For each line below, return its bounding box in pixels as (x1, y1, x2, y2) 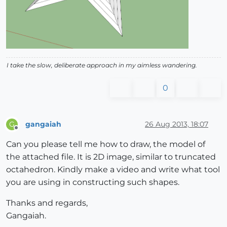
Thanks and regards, (6, 198, 88, 208)
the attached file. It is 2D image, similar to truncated (6, 152, 216, 162)
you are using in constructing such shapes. (6, 177, 179, 187)
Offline (16, 128, 35, 136)
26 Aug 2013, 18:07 (145, 119, 208, 129)
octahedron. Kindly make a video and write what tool (6, 165, 220, 175)
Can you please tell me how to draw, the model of (6, 139, 205, 149)
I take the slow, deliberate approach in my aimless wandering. (7, 61, 197, 69)
